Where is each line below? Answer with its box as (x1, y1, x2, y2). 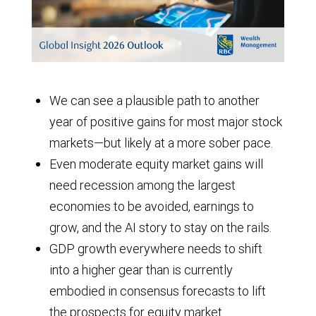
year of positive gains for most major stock (49, 114, 282, 130)
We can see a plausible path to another (49, 92, 260, 109)
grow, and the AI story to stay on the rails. (49, 219, 272, 236)
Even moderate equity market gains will (49, 156, 263, 173)
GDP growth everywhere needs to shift (49, 241, 262, 257)
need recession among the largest (49, 177, 236, 194)
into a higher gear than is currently (49, 262, 233, 279)
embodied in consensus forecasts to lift (49, 283, 266, 300)
